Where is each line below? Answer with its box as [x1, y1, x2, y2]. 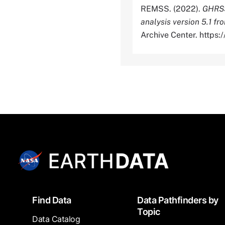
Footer [6, 188, 50, 206]
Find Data [32, 195, 71, 206]
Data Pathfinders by [137, 195, 218, 206]
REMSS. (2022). [141, 4, 202, 14]
